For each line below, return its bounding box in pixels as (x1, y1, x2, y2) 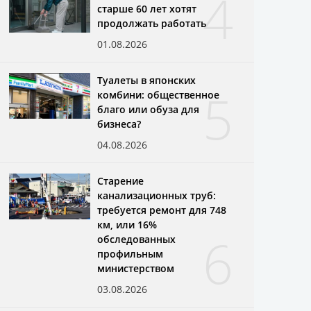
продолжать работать (97, 16, 207, 30)
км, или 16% (97, 217, 158, 231)
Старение (97, 174, 144, 187)
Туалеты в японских (97, 73, 196, 87)
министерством (97, 261, 175, 275)
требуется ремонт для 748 (97, 203, 227, 217)
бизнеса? (97, 117, 142, 131)
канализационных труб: (97, 188, 217, 202)
